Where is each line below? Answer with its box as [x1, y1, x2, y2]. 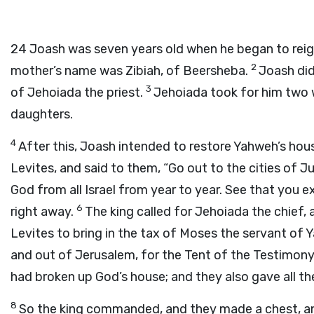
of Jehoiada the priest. [11, 85, 146, 100]
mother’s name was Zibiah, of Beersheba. [11, 63, 251, 78]
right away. [11, 204, 76, 219]
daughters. [11, 107, 73, 122]
